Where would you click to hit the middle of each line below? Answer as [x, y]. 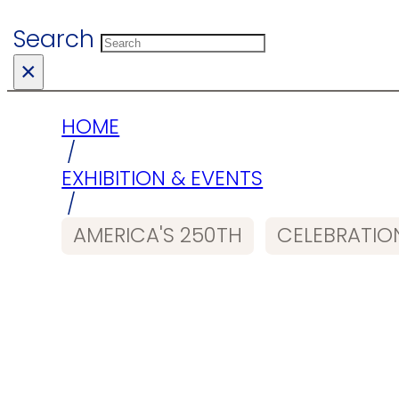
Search [54, 39]
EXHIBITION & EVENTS [163, 178]
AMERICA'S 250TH [158, 236]
